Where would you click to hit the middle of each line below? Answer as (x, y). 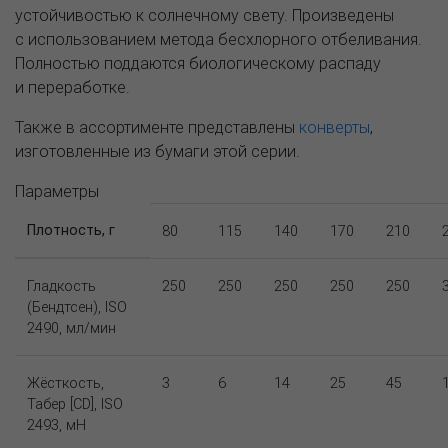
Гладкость (61, 285)
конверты (334, 126)
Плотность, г (71, 229)
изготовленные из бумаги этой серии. (157, 150)
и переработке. (72, 86)
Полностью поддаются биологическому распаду (198, 62)
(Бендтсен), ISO (77, 306)
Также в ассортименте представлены (157, 126)
